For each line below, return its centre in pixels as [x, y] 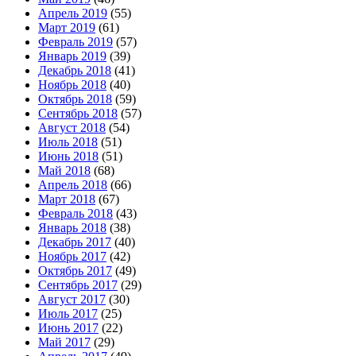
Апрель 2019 [73, 14]
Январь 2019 [72, 56]
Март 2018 [67, 199]
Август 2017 [72, 300]
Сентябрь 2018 [78, 114]
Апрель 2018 [73, 185]
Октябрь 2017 [75, 271]
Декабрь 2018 [75, 71]
